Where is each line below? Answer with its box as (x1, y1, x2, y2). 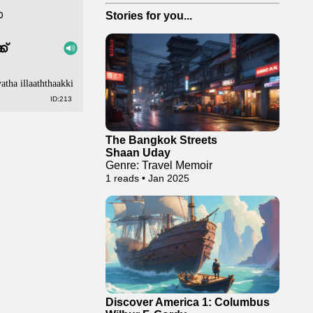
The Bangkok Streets (105, 134, 217, 146)
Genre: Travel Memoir (105, 159, 212, 171)
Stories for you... (105, 10, 192, 22)
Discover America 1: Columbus (105, 296, 270, 308)
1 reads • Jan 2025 (105, 173, 189, 184)
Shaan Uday (105, 147, 170, 159)
